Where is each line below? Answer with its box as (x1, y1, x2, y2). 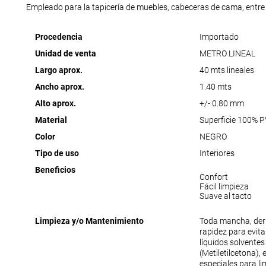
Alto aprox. (34, 99, 76, 109)
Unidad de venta (34, 49, 96, 59)
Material (34, 115, 67, 125)
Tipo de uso (34, 148, 79, 159)
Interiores (199, 148, 235, 159)
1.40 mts (199, 82, 232, 92)
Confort (199, 172, 228, 182)
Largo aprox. (34, 65, 83, 75)
